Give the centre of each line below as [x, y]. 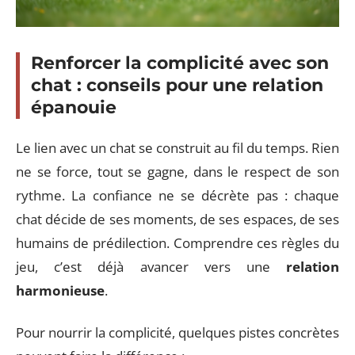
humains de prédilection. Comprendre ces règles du [177, 243]
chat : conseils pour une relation [177, 85]
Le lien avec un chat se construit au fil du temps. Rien [177, 148]
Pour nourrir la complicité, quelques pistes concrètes [177, 332]
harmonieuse [60, 290]
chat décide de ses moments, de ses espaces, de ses [177, 219]
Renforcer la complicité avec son [180, 63]
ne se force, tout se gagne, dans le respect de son [177, 172]
